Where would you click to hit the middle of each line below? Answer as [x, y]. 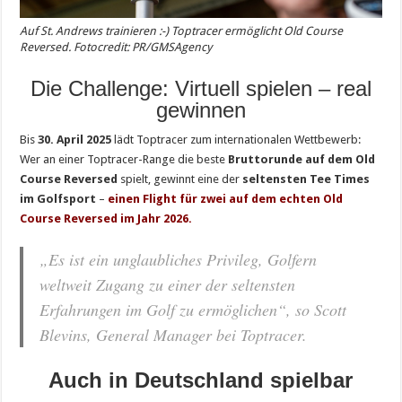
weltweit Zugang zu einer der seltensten [168, 285]
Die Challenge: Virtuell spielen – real [201, 89]
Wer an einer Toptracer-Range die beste [124, 160]
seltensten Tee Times [306, 179]
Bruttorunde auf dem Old [302, 160]
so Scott [319, 310]
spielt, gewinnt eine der [180, 179]
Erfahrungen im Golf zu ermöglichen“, [166, 310]
